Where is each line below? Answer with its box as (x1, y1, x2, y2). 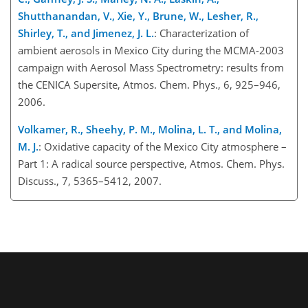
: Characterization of (154, 25, 249, 40)
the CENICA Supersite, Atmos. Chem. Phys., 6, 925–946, (18, 77, 280, 91)
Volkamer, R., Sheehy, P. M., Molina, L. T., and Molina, (18, 122, 282, 136)
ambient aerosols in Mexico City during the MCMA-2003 (18, 43, 284, 57)
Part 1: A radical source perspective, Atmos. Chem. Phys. (18, 156, 285, 170)
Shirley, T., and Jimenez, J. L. (18, 25, 154, 40)
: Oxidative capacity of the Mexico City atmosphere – (38, 139, 287, 153)
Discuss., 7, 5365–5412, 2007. (18, 173, 162, 188)
